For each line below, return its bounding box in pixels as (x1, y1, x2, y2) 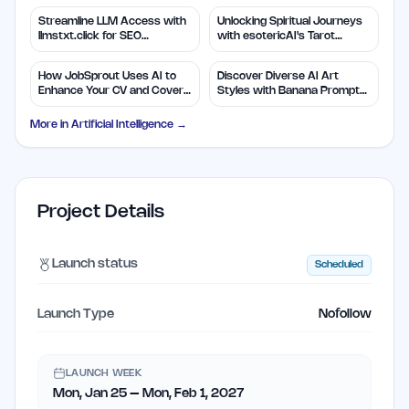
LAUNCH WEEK (66, 368, 142, 378)
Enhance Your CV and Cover (38, 85, 184, 96)
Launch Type (37, 308, 114, 320)
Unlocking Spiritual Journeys (217, 16, 362, 26)
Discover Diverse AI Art (217, 70, 339, 81)
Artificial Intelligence (71, 119, 173, 130)
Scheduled (315, 259, 363, 269)
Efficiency (38, 45, 89, 56)
